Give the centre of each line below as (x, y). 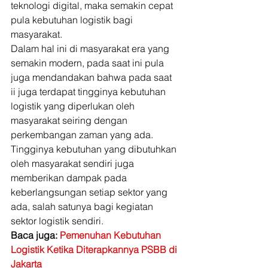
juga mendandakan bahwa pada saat (92, 77)
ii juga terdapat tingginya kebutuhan (89, 92)
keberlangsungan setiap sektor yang (90, 192)
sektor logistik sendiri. (58, 221)
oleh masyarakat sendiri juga (74, 163)
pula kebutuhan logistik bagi (73, 20)
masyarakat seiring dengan (70, 120)
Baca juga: (35, 235)
